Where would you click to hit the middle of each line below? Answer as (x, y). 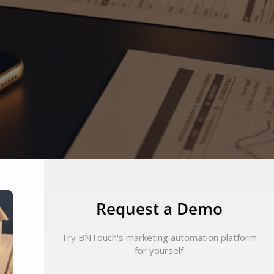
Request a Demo (159, 208)
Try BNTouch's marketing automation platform (159, 237)
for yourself (159, 250)
